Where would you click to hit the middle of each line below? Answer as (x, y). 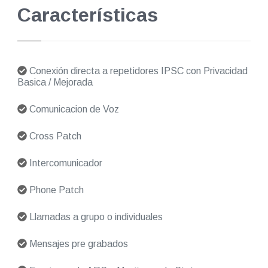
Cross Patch (54, 136)
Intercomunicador (64, 163)
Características (87, 15)
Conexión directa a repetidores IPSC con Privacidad (137, 71)
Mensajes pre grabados (77, 243)
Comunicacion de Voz (73, 109)
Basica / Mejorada (55, 82)
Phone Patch (55, 190)
